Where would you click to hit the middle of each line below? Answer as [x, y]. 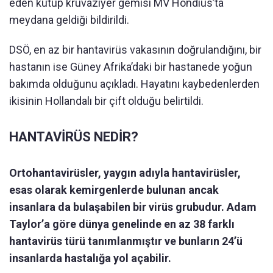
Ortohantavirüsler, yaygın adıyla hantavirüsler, [125, 173]
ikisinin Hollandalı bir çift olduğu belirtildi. [106, 101]
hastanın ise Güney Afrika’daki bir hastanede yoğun [131, 67]
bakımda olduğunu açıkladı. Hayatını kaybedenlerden [134, 84]
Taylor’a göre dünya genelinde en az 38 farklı [122, 224]
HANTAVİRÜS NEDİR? [74, 137]
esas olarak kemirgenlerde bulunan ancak [114, 190]
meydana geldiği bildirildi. [69, 20]
